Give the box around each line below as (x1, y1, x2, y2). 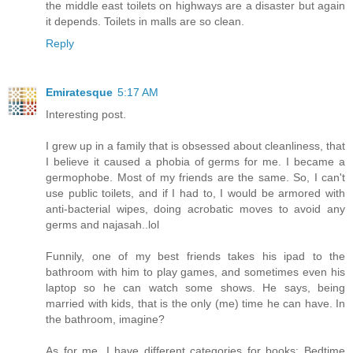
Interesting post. (46, 108, 126, 121)
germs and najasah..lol (46, 218, 159, 232)
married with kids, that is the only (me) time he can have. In (46, 297, 345, 310)
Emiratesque (46, 86, 113, 99)
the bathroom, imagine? (46, 313, 165, 326)
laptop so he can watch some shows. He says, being (46, 281, 345, 295)
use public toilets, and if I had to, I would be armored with (46, 187, 345, 200)
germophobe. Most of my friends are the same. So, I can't (46, 171, 345, 184)
